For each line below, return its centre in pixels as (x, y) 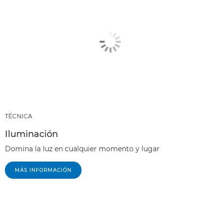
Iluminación (31, 134)
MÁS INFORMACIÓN (43, 170)
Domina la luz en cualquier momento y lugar (82, 149)
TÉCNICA (19, 116)
